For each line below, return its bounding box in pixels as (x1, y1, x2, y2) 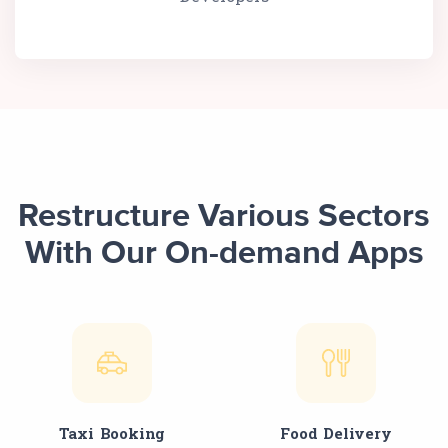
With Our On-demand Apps (24, 237, 424, 270)
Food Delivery (280, 422, 392, 443)
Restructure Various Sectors (18, 200, 430, 233)
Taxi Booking (58, 422, 166, 443)
